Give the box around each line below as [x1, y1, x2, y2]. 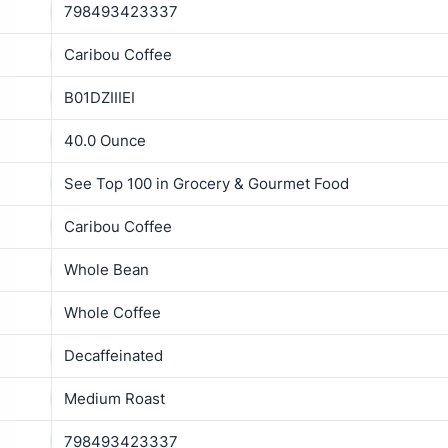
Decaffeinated [64, 345, 163, 365]
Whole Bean [64, 259, 149, 279]
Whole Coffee [64, 302, 161, 322]
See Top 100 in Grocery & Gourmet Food [64, 173, 349, 193]
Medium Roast [64, 388, 165, 408]
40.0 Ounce [64, 130, 146, 150]
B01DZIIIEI [64, 87, 135, 107]
